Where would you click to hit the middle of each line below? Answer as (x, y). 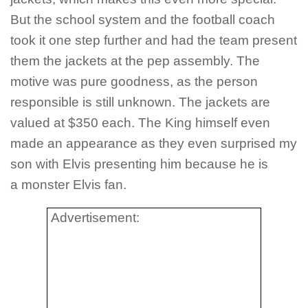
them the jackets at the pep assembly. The (135, 60)
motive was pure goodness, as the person (134, 81)
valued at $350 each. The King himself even (140, 122)
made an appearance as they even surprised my (154, 143)
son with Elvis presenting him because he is (139, 164)
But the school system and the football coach (143, 19)
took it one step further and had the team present (154, 40)
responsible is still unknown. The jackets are (140, 102)
